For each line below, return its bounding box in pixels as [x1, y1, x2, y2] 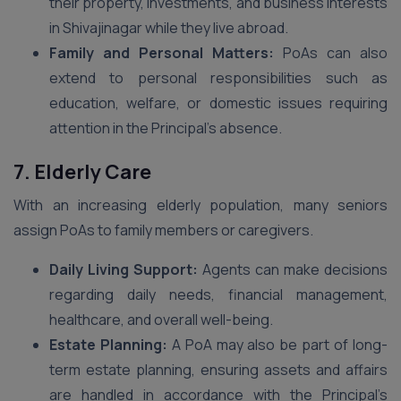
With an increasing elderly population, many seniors [13, 195, 388, 215]
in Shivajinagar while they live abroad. [49, 18, 288, 38]
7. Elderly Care [13, 158, 151, 185]
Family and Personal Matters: [49, 43, 274, 63]
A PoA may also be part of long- [166, 335, 388, 354]
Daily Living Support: [49, 260, 198, 279]
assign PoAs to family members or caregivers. [13, 220, 313, 240]
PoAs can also [274, 43, 388, 63]
